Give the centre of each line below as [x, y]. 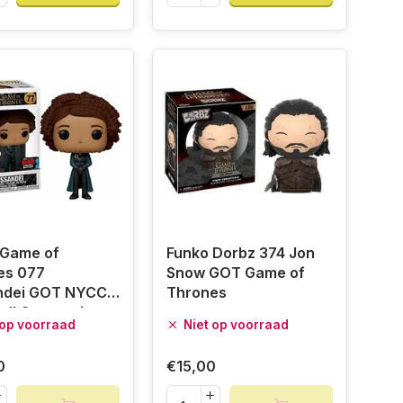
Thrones [196, 293]
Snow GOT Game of [235, 273]
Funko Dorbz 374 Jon [240, 253]
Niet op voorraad [236, 325]
